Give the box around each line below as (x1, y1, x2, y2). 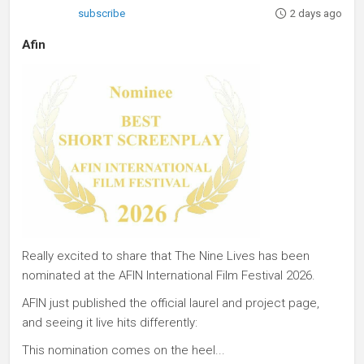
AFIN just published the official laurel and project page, (22, 295, 319, 310)
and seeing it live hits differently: (22, 314, 197, 330)
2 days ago (289, 7, 342, 20)
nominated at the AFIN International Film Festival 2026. (22, 267, 315, 283)
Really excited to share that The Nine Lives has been (22, 248, 310, 263)
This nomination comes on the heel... (22, 342, 225, 357)
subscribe (78, 7, 126, 20)
